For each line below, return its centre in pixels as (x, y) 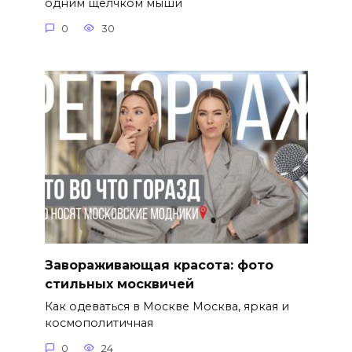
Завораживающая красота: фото (159, 265)
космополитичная (99, 323)
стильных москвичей (119, 284)
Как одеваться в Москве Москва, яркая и (167, 307)
